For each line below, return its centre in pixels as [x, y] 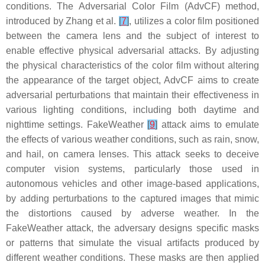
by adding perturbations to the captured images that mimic [132, 198]
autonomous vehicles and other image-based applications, [132, 183]
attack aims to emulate [209, 124]
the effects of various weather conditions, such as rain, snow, [132, 139]
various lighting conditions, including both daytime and [132, 109]
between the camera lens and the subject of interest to [132, 35]
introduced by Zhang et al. [62, 21]
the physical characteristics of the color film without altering [132, 65]
